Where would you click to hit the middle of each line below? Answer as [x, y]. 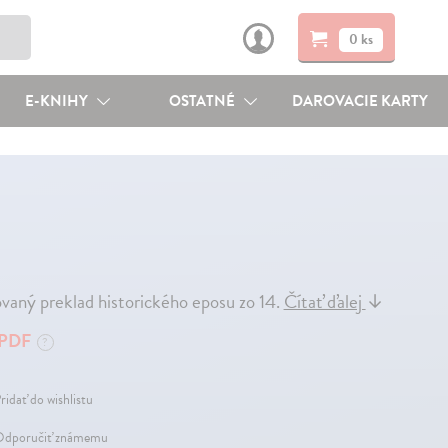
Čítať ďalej [324, 301]
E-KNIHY [57, 101]
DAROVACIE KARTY [360, 101]
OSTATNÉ [204, 101]
